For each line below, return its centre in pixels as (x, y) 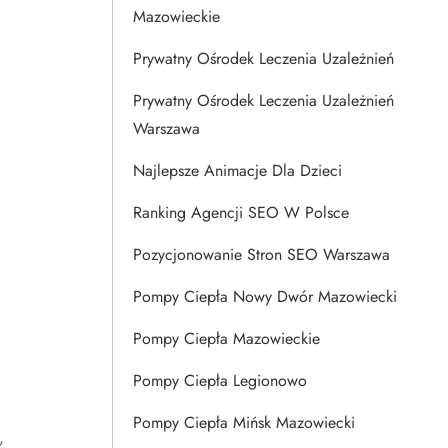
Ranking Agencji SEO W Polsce (241, 212)
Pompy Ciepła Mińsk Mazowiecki (244, 422)
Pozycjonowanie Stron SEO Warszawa (261, 254)
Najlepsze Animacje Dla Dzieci (237, 170)
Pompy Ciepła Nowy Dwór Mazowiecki (265, 296)
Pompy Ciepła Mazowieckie (226, 338)
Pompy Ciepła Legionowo (220, 380)
